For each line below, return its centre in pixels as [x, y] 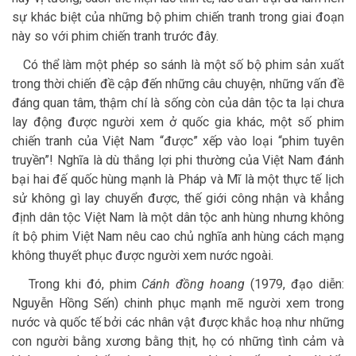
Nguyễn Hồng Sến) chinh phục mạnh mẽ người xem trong [178, 304]
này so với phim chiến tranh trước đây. [115, 37]
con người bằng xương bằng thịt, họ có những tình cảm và [178, 342]
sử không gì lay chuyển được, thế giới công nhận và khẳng [178, 199]
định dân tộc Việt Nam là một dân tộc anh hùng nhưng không [178, 218]
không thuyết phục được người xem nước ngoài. [143, 256]
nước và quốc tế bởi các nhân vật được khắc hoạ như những [178, 323]
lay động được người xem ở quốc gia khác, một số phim [178, 122]
